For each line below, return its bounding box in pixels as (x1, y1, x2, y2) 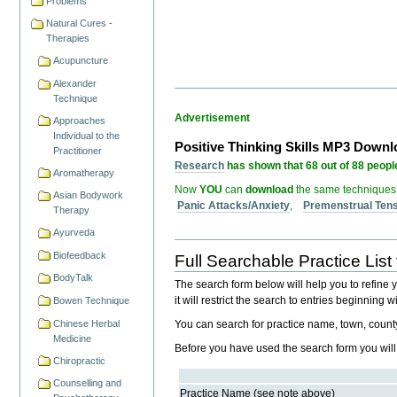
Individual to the (53, 129, 121, 141)
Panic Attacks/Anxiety (177, 198, 291, 212)
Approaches (53, 114, 106, 126)
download (245, 183, 294, 196)
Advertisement (175, 111, 251, 124)
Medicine (53, 332, 92, 344)
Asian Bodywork (53, 190, 124, 201)
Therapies (46, 33, 90, 44)
